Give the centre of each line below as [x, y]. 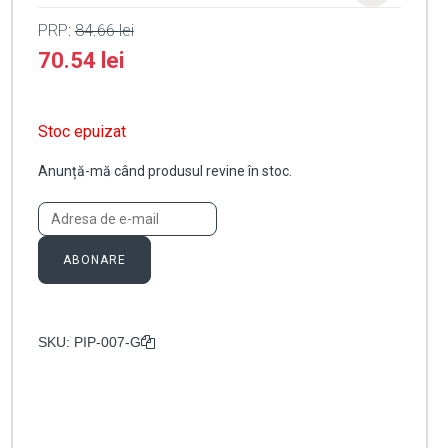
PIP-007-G [107, 342]
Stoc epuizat [81, 132]
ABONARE [94, 260]
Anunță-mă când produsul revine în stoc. [164, 171]
